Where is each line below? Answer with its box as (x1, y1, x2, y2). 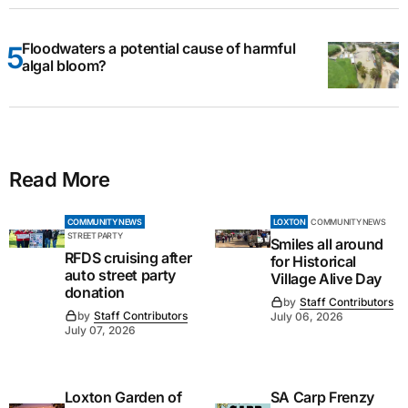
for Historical (270, 251, 357, 270)
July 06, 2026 (270, 309, 343, 323)
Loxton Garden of (64, 387, 182, 406)
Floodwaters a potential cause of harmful (22, 39, 296, 58)
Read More (9, 167, 111, 191)
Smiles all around (270, 234, 384, 253)
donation (64, 282, 126, 301)
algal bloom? (22, 56, 107, 76)
